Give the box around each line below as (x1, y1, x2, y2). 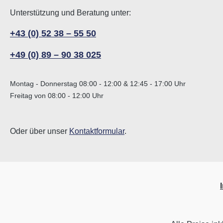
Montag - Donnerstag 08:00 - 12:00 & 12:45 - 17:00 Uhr (10, 80, 186, 88)
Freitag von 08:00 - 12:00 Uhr (10, 92, 104, 100)
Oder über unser (10, 127, 69, 136)
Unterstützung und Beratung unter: (10, 8, 131, 17)
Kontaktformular (69, 127, 124, 136)
